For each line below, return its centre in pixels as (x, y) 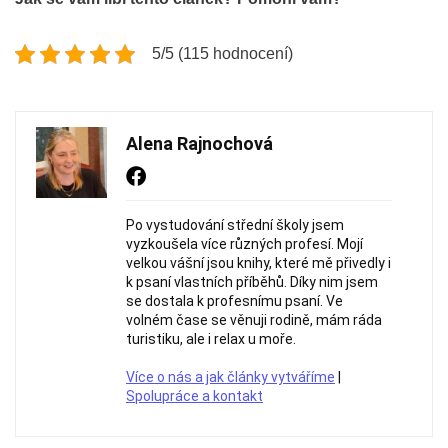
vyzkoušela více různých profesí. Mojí (244, 244)
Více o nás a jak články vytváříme (230, 377)
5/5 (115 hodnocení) (222, 53)
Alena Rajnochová (199, 143)
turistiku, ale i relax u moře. (211, 339)
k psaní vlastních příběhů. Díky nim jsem (252, 282)
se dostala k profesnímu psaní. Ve (234, 301)
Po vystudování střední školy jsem (235, 225)
